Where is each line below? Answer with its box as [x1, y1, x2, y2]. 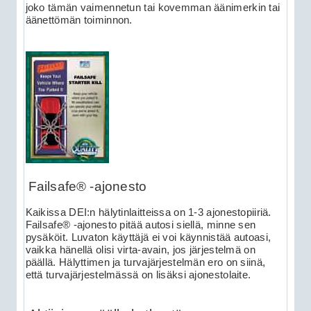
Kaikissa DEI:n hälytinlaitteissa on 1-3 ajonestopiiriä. [25, 207, 271, 219]
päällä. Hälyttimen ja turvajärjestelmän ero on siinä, [25, 257, 266, 269]
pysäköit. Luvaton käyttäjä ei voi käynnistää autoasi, [25, 232, 271, 244]
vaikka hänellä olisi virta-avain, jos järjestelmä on [25, 244, 255, 256]
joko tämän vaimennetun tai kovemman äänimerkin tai [25, 2, 280, 14]
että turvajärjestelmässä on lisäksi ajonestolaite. [25, 269, 251, 281]
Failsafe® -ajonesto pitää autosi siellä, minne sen [25, 219, 256, 231]
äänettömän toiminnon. [25, 15, 133, 26]
